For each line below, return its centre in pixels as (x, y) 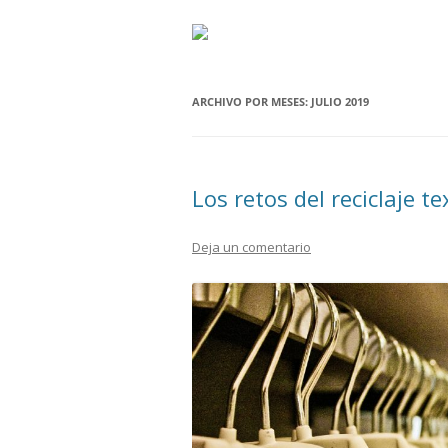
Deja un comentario (251, 247)
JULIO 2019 (340, 101)
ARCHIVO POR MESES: (251, 101)
